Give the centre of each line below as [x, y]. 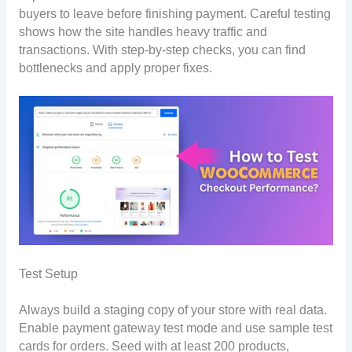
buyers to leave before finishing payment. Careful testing [174, 13]
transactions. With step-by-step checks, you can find [162, 49]
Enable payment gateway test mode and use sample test [175, 328]
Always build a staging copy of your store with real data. [172, 310]
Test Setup [48, 273]
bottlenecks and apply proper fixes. [115, 68]
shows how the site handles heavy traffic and [143, 31]
